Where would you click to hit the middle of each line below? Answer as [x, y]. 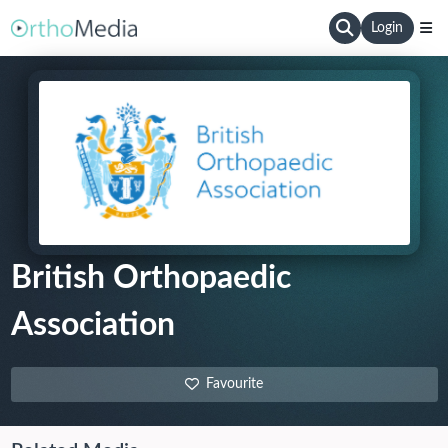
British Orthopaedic [150, 278]
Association [92, 325]
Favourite [234, 384]
